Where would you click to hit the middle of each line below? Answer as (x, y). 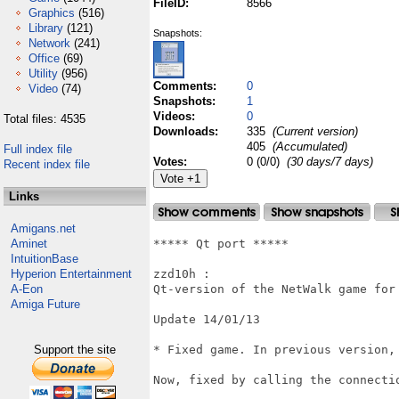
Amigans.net (43, 228)
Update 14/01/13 (207, 319)
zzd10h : (185, 274)
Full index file (38, 149)
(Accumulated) (308, 147)
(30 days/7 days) (330, 162)
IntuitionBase (45, 259)
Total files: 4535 (45, 119)
